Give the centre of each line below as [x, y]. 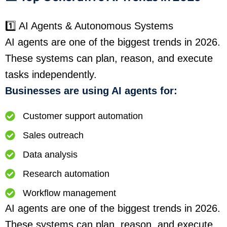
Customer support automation [83, 116]
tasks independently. [51, 75]
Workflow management [69, 193]
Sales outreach [53, 136]
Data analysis [50, 155]
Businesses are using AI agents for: [91, 91]
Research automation [66, 174]
